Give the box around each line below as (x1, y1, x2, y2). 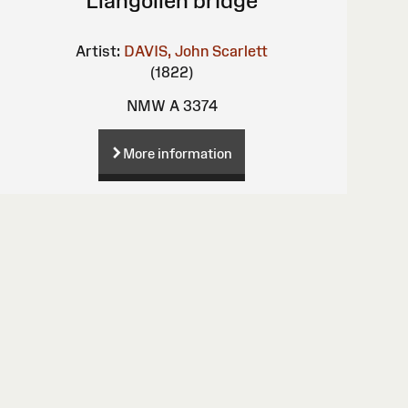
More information (123, 145, 233, 161)
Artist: (76, 42, 121, 59)
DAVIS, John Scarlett (124, 42, 269, 59)
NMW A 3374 (126, 97, 218, 114)
